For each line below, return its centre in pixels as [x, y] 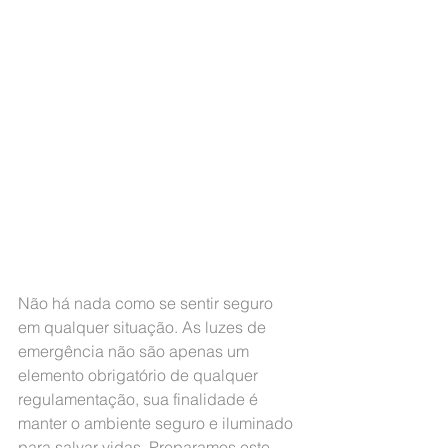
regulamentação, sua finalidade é [140, 399]
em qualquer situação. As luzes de [144, 327]
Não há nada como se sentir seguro [147, 303]
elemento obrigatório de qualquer [140, 375]
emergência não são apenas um [135, 351]
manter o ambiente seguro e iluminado [157, 423]
